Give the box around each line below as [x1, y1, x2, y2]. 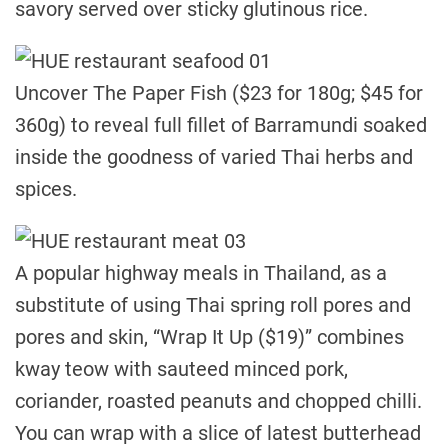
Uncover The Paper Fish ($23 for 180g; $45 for [15, 81, 423, 105]
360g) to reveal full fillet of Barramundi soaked [15, 113, 427, 137]
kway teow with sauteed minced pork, [15, 357, 348, 381]
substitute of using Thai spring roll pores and [15, 293, 411, 317]
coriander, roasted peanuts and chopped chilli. [15, 389, 422, 413]
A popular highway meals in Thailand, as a [15, 261, 387, 285]
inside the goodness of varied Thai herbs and [15, 145, 413, 169]
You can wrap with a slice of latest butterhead [15, 421, 421, 445]
